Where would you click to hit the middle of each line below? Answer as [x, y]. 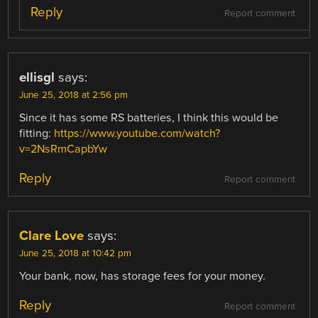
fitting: [37, 134]
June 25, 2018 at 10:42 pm [76, 254]
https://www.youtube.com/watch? [137, 134]
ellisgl [37, 78]
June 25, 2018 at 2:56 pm [74, 95]
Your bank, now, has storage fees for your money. [143, 276]
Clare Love [52, 236]
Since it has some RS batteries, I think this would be [149, 118]
